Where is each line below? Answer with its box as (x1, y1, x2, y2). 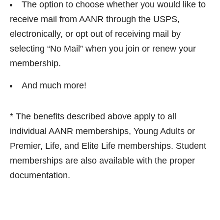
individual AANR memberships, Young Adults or (10, 126, 195, 136)
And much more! (22, 81, 86, 90)
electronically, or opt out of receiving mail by (10, 29, 181, 39)
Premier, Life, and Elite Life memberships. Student (10, 141, 206, 151)
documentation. (10, 170, 70, 180)
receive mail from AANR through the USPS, (10, 14, 180, 24)
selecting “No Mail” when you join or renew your (10, 44, 196, 54)
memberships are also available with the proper (10, 156, 195, 165)
